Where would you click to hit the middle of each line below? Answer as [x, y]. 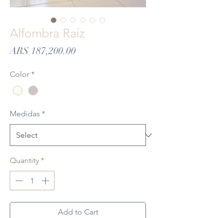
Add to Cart [78, 212]
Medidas [25, 114]
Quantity [24, 161]
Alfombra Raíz [47, 33]
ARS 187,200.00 [43, 51]
